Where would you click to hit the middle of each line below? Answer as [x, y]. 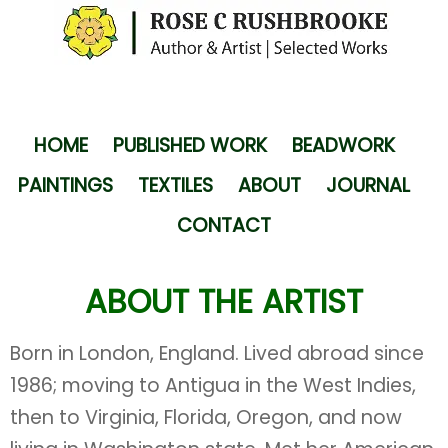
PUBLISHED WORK [189, 145]
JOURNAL [368, 185]
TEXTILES [175, 185]
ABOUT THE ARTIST [224, 301]
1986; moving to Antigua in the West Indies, [213, 385]
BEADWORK [343, 145]
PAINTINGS [65, 185]
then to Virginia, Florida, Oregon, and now [206, 417]
